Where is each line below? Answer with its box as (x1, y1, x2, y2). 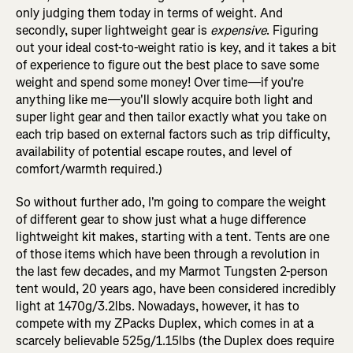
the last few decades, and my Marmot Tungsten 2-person (16, 263, 328, 281)
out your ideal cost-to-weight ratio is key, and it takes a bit (16, 39, 336, 57)
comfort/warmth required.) (16, 161, 162, 178)
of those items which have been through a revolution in (16, 246, 320, 263)
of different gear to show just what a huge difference (16, 211, 306, 229)
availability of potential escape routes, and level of (16, 143, 292, 161)
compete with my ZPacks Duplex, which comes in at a (16, 315, 314, 333)
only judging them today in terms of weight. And (16, 5, 283, 22)
